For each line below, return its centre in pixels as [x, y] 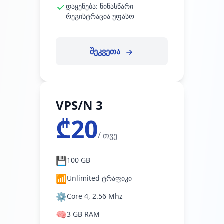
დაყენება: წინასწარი [100, 6]
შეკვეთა [106, 51]
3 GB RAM [83, 214]
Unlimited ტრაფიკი [99, 178]
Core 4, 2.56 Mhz [95, 196]
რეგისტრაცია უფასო [100, 16]
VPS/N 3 [79, 105]
